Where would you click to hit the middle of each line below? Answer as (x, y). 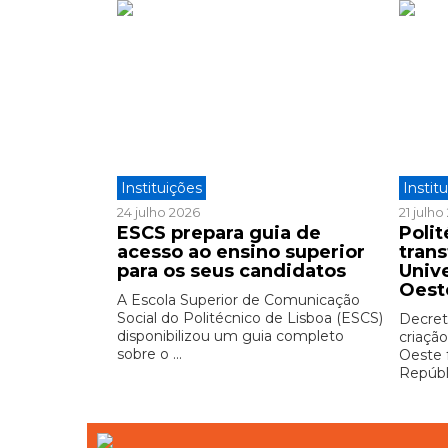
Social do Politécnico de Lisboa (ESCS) (250, 317)
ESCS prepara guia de (219, 232)
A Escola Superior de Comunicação (238, 299)
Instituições (161, 187)
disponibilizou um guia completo (230, 335)
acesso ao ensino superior (241, 251)
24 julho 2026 (158, 211)
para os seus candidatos (231, 270)
